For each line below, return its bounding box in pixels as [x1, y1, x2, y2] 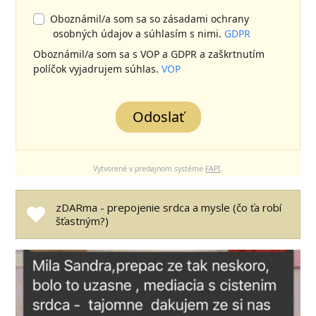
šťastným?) [55, 214, 109, 229]
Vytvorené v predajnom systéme [93, 164, 205, 174]
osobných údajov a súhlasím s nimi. [53, 27, 225, 41]
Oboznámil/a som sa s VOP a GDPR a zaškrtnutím [33, 47, 265, 61]
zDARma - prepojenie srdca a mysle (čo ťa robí [55, 200, 281, 215]
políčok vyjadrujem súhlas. [33, 62, 162, 76]
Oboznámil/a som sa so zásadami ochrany [50, 12, 250, 26]
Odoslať [132, 107, 184, 127]
